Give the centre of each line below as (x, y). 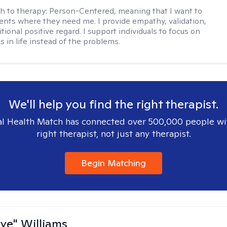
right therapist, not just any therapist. (113, 134)
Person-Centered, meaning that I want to (126, 11)
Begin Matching (113, 163)
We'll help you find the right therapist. (113, 104)
